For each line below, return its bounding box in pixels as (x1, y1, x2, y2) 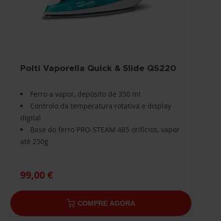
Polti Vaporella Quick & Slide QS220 (20, 63, 176, 73)
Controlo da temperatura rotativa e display (30, 101, 171, 110)
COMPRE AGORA (77, 199, 135, 207)
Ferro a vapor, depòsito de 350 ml (30, 89, 141, 99)
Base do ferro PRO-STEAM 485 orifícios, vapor (30, 124, 180, 134)
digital (20, 112, 41, 122)
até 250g (20, 136, 48, 146)
